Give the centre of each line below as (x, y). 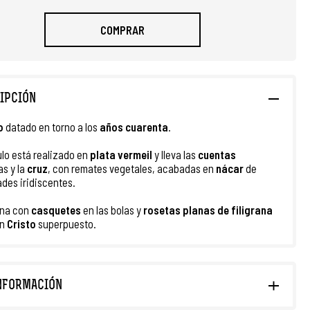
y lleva (168, 154)
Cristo (21, 224)
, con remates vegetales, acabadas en (132, 168)
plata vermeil (122, 154)
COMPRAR (122, 30)
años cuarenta (134, 127)
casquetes (57, 210)
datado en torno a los (52, 127)
